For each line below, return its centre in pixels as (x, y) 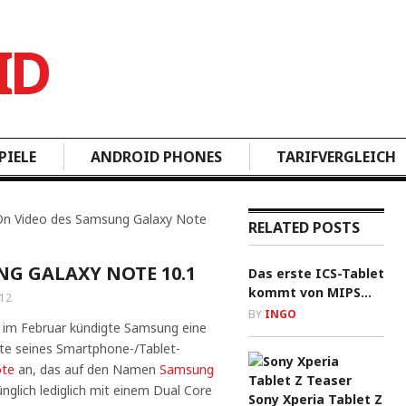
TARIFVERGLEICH (336, 157)
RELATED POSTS (304, 227)
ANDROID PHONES (156, 157)
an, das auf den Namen (87, 369)
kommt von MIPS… (310, 292)
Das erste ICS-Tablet (316, 273)
